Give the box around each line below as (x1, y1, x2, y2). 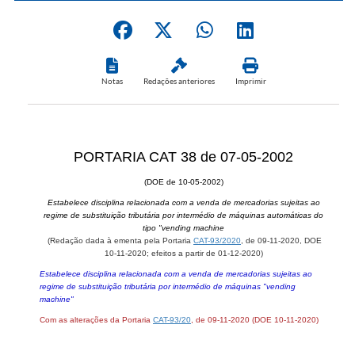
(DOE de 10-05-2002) (143, 177, 223, 186)
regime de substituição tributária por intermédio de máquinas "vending (40, 281, 296, 291)
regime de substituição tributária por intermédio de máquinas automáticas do (44, 210, 323, 219)
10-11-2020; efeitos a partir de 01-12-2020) (104, 248, 263, 258)
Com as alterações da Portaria (40, 315, 153, 324)
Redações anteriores (143, 75, 215, 86)
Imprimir (235, 75, 266, 86)
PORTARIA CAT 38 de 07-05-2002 (74, 148, 293, 165)
